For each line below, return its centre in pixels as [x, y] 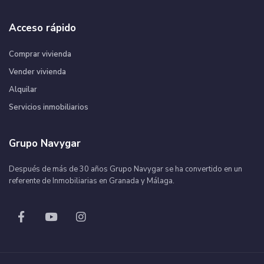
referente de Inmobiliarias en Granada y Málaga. [92, 181]
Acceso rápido [42, 28]
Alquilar [23, 90]
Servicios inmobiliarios [49, 107]
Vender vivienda [37, 72]
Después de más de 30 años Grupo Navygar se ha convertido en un [126, 169]
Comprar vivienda [40, 54]
